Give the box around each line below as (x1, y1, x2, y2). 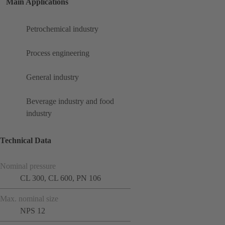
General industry (26, 73, 79, 82)
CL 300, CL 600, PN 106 (20, 173, 101, 182)
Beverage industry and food (26, 97, 114, 106)
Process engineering (26, 49, 89, 58)
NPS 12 (20, 206, 45, 215)
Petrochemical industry (26, 25, 98, 34)
